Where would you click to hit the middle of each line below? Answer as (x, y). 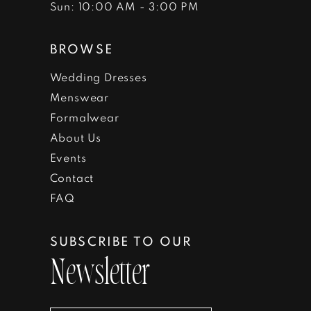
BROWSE (82, 49)
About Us (75, 137)
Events (68, 158)
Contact (72, 178)
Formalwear (84, 117)
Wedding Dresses (98, 77)
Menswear (79, 97)
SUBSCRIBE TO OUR (121, 241)
